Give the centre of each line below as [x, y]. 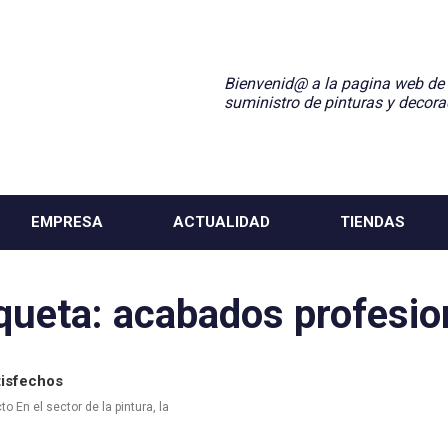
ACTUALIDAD [221, 222]
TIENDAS [372, 222]
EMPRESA [67, 222]
